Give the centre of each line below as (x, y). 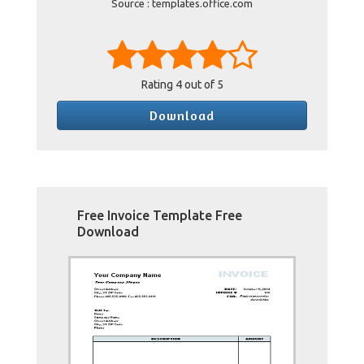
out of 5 (202, 84)
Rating (158, 84)
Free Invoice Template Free (160, 215)
